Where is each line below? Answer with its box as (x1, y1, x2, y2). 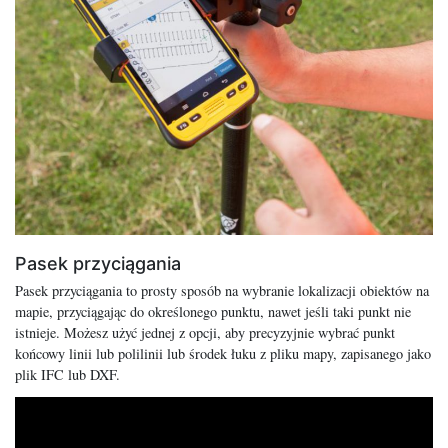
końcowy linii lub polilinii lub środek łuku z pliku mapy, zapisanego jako (15, 344, 431, 364)
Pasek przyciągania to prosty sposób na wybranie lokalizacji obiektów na (15, 281, 429, 301)
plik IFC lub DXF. (15, 365, 120, 385)
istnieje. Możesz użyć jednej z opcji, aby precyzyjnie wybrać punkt (15, 323, 395, 343)
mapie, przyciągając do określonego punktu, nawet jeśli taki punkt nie (15, 302, 411, 322)
